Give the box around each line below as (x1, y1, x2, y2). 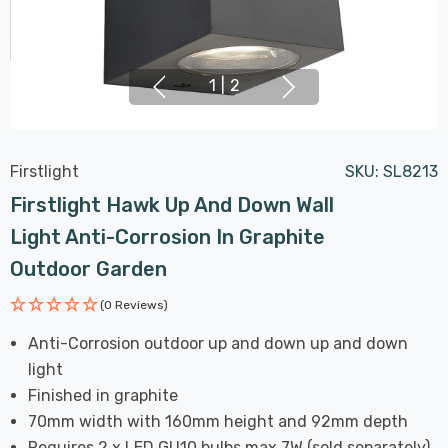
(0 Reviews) (100, 297, 168, 312)
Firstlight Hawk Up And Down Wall (10, 192, 334, 217)
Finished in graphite (28, 385, 179, 405)
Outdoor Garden (10, 256, 167, 281)
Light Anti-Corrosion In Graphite (10, 224, 325, 249)
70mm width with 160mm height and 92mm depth (28, 411, 409, 431)
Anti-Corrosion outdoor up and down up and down (28, 333, 409, 353)
